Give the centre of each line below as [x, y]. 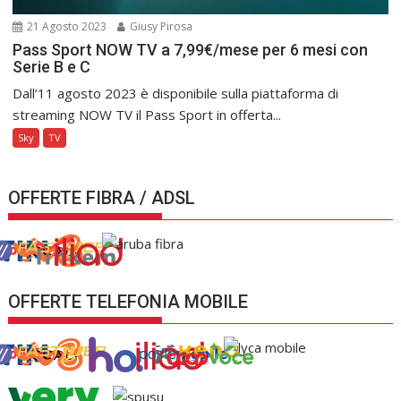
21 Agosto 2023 [66, 26]
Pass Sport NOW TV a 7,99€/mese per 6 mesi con [191, 49]
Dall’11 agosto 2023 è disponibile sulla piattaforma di [176, 93]
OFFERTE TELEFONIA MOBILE [128, 301]
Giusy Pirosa [160, 26]
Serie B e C [52, 66]
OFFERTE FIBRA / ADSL [102, 197]
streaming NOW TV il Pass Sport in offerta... [147, 114]
